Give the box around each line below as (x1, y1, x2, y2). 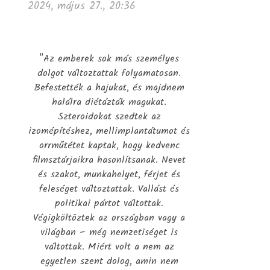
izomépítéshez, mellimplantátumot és (28, 123, 190, 139)
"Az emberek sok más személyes (39, 51, 179, 66)
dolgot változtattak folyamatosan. (37, 65, 181, 81)
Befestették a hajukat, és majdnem (34, 80, 184, 95)
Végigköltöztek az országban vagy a (33, 210, 185, 225)
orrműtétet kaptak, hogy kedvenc (39, 137, 180, 153)
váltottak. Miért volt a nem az (44, 239, 174, 254)
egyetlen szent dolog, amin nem (40, 253, 178, 269)
